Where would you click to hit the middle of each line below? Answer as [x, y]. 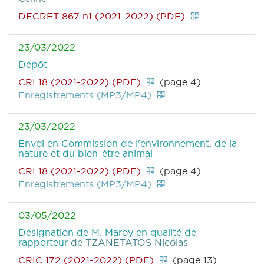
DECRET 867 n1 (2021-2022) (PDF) [102, 16]
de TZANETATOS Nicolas [129, 242]
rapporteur [44, 242]
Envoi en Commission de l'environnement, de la [128, 143]
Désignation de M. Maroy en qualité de [107, 232]
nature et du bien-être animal [85, 154]
